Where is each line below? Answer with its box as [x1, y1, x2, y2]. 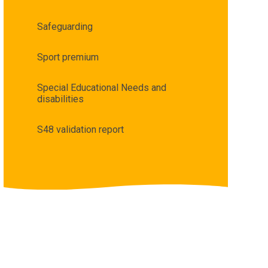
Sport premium [36, 51, 99, 63]
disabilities [36, 93, 84, 105]
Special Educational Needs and [36, 82, 166, 94]
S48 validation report [36, 124, 124, 136]
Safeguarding [36, 21, 93, 33]
